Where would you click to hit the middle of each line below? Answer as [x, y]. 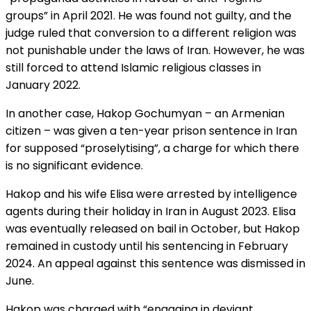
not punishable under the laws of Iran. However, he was [155, 50]
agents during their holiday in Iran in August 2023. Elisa [151, 211]
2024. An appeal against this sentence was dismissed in [155, 263]
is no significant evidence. [74, 165]
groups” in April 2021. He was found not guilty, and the [149, 15]
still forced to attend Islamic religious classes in [133, 67]
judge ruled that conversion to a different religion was [151, 33]
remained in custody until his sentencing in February [147, 246]
